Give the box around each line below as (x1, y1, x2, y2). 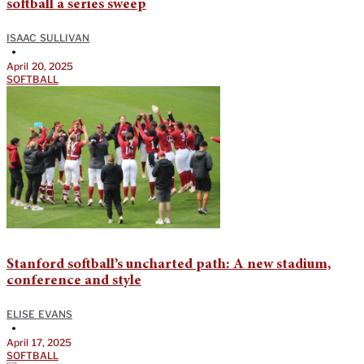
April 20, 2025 (6, 59, 74, 72)
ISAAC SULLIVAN (6, 31, 90, 44)
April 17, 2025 (6, 336, 72, 349)
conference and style (6, 273, 141, 288)
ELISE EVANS (6, 307, 73, 320)
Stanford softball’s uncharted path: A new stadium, (6, 257, 331, 272)
